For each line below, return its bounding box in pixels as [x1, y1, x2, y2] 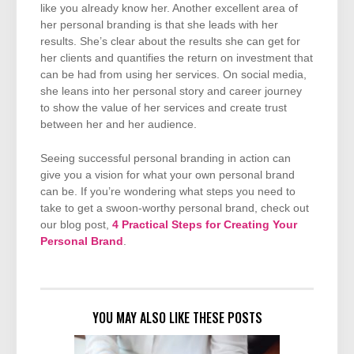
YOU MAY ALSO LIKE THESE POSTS [92, 307, 262, 327]
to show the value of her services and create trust [40, 101, 287, 114]
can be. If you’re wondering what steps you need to [40, 186, 296, 198]
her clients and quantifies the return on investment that [40, 51, 313, 64]
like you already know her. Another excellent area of [40, 2, 298, 14]
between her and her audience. [40, 118, 200, 130]
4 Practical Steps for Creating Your [112, 219, 297, 231]
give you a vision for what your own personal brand [40, 169, 295, 181]
